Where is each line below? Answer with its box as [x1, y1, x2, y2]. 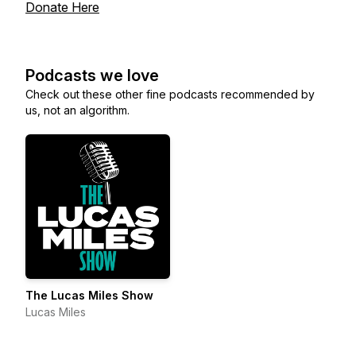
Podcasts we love [25, 66, 159, 85]
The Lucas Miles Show [25, 288, 153, 302]
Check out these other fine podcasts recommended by [25, 87, 315, 101]
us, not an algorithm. [25, 103, 130, 117]
